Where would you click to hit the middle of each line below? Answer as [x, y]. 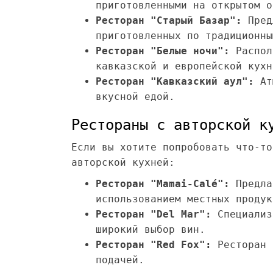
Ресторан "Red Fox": [154, 245]
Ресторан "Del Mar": [154, 214]
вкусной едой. [135, 97]
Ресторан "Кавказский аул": [175, 81]
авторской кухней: [123, 162]
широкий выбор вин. [151, 229]
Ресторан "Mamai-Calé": [163, 184]
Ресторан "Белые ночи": [163, 51]
